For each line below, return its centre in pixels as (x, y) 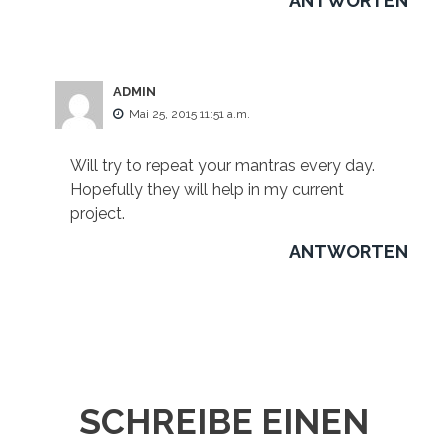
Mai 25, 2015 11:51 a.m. (189, 114)
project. (97, 214)
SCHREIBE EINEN (224, 422)
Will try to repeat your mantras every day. (222, 166)
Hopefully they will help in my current (207, 190)
